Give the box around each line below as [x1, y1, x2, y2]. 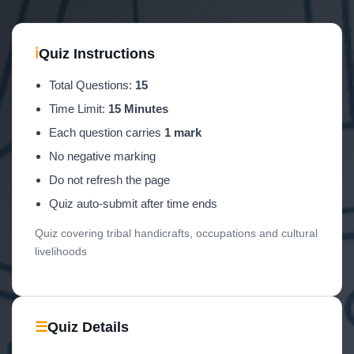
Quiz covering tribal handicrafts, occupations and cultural [35, 227, 318, 239]
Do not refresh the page [49, 173, 170, 186]
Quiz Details [47, 319, 129, 335]
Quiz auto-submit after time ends [49, 197, 217, 210]
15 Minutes [108, 102, 168, 115]
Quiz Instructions [39, 46, 155, 62]
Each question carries [49, 126, 164, 139]
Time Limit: [49, 102, 108, 115]
